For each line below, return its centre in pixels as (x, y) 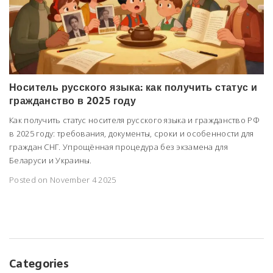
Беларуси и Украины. (51, 161)
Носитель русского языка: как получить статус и (133, 87)
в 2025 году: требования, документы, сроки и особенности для (132, 134)
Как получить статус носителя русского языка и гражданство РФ (134, 120)
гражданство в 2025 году (73, 101)
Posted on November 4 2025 (63, 180)
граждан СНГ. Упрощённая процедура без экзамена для (119, 147)
